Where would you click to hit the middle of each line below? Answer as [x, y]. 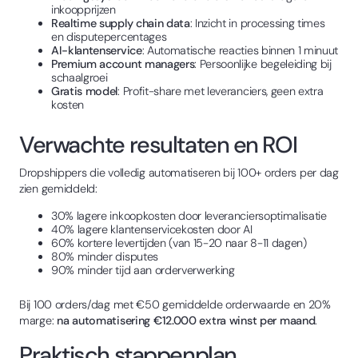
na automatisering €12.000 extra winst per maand [186, 320]
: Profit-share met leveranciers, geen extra [221, 91]
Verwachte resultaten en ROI [158, 144]
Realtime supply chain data [121, 23]
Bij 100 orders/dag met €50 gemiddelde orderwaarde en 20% [175, 304]
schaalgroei [80, 77]
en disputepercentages [109, 36]
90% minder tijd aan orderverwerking [143, 270]
